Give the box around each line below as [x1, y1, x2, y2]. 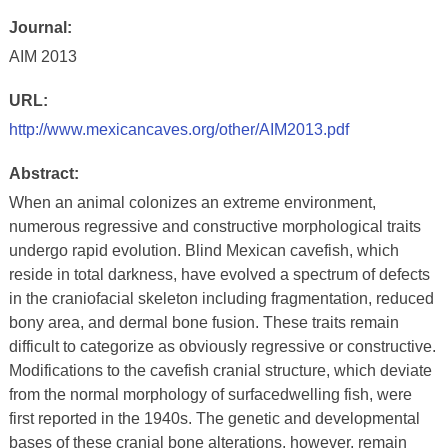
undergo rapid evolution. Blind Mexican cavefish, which [8, 242, 399, 259]
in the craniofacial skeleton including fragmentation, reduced [8, 290, 434, 307]
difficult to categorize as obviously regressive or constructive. [8, 338, 436, 355]
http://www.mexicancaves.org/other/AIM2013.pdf [8, 121, 349, 138]
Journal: [8, 19, 72, 36]
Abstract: [8, 165, 79, 182]
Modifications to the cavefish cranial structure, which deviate [8, 362, 432, 379]
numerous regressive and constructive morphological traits [8, 218, 421, 235]
